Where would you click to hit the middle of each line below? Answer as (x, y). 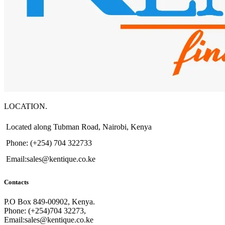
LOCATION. (26, 106)
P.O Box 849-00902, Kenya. (49, 202)
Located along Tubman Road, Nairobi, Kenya (79, 127)
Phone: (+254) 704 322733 (49, 143)
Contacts (16, 182)
